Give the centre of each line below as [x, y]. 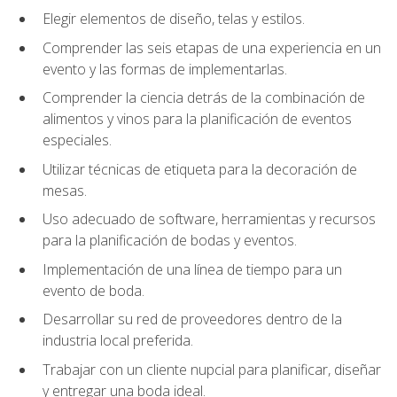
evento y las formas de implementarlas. [165, 69]
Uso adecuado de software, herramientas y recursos [209, 219]
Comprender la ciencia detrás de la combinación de [204, 98]
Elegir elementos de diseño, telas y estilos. [174, 19]
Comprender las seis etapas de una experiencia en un [212, 47]
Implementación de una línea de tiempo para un [192, 269]
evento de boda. [93, 290]
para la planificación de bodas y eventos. [170, 241]
